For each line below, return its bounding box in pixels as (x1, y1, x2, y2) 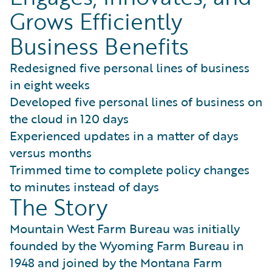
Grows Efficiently (10, 5, 182, 38)
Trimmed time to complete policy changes (10, 160, 250, 179)
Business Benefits (10, 30, 189, 63)
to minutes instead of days (10, 177, 159, 196)
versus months (10, 143, 92, 162)
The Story (10, 191, 107, 224)
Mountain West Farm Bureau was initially (10, 219, 240, 238)
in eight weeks (10, 75, 90, 94)
